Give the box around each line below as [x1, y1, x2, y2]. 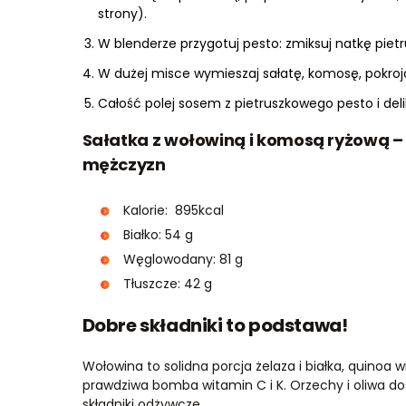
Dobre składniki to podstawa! [82, 312, 348, 338]
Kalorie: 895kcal [122, 200, 224, 219]
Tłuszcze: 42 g [122, 274, 212, 293]
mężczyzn [82, 152, 166, 176]
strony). [97, 4, 147, 23]
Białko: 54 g [122, 225, 193, 244]
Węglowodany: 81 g [122, 249, 243, 268]
